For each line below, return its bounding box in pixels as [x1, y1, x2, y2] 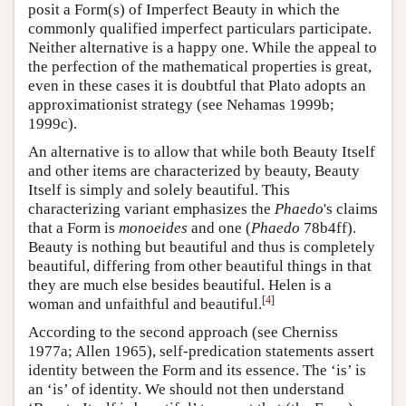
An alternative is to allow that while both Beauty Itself [28, 143, 375, 161]
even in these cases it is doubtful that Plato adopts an [28, 77, 366, 95]
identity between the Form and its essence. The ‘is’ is [28, 362, 366, 380]
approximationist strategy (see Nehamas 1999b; [28, 96, 334, 114]
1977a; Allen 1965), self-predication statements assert [28, 343, 374, 361]
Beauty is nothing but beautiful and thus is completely [28, 238, 375, 256]
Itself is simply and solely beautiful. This [28, 181, 290, 199]
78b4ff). [300, 219, 356, 237]
